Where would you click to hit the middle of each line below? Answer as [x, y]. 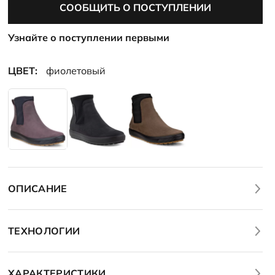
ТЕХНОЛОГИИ [44, 231]
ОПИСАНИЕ [38, 188]
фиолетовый [76, 71]
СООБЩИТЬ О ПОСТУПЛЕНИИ [135, 7]
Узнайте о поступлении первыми [89, 37]
